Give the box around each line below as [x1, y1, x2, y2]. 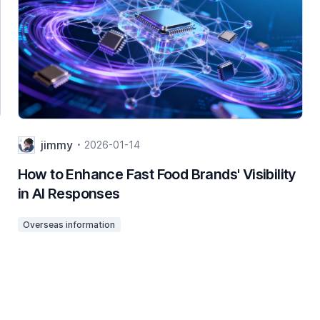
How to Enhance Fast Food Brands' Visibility [17, 165, 296, 183]
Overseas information [23, 219, 116, 230]
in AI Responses [17, 184, 120, 202]
